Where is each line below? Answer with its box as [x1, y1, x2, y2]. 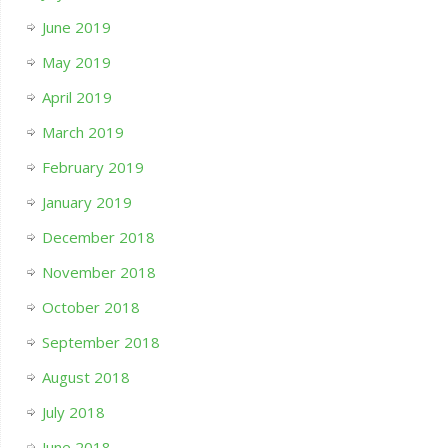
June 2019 [41, 17, 111, 37]
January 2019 [41, 192, 132, 212]
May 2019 [41, 52, 111, 72]
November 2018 [41, 262, 156, 282]
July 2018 [41, 402, 105, 422]
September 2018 [41, 332, 160, 352]
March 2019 [41, 122, 124, 142]
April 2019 [41, 87, 112, 107]
